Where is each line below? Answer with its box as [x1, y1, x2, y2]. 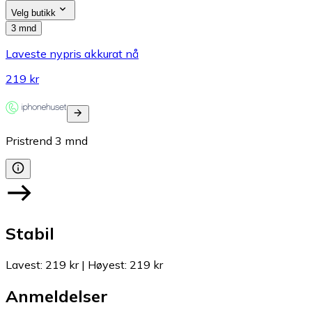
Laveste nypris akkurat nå [6, 46, 139, 61]
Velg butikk [11, 7, 56, 18]
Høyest [88, 258, 125, 272]
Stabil [6, 223, 54, 244]
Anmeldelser [6, 286, 108, 307]
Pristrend [6, 133, 52, 148]
